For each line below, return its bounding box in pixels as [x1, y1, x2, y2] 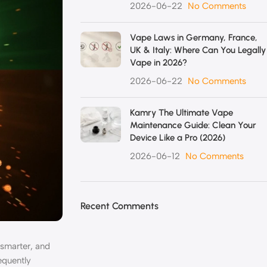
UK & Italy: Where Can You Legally [129, 45, 266, 55]
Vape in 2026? [129, 57, 187, 68]
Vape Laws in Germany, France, [129, 32, 257, 43]
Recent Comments [80, 200, 159, 212]
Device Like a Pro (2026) [129, 132, 225, 143]
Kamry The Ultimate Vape [129, 107, 233, 118]
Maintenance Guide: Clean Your [129, 120, 256, 131]
